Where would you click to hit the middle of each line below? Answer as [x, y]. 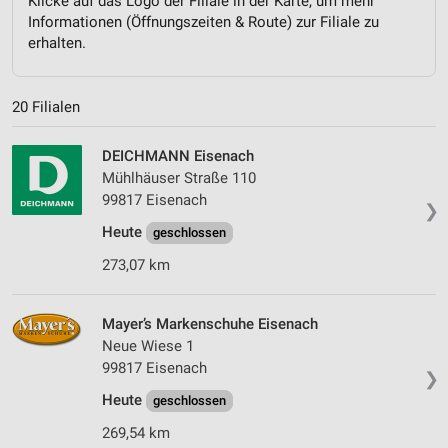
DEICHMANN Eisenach [178, 156]
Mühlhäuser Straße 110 [179, 178]
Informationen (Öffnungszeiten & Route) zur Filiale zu [203, 21]
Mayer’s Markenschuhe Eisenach [210, 324]
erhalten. [57, 42]
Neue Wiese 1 [148, 346]
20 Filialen [46, 107]
